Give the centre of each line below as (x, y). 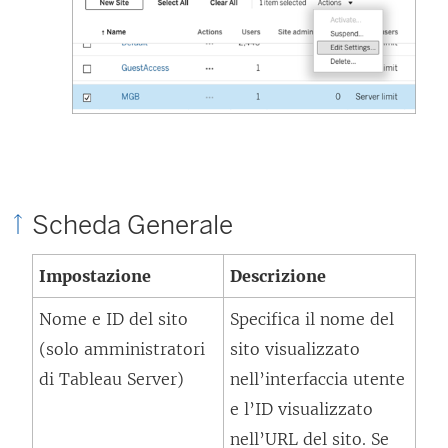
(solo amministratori (122, 349)
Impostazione (95, 276)
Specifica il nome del (312, 319)
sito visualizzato (295, 349)
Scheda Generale (132, 225)
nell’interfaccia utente (317, 379)
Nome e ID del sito (113, 319)
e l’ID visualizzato (301, 409)
